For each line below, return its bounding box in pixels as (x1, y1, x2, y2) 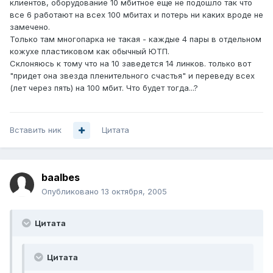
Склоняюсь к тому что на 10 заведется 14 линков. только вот (10, 58, 251, 69)
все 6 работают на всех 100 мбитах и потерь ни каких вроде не (10, 10, 263, 20)
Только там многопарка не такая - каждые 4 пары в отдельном (10, 34, 261, 44)
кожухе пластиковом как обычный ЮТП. (10, 46, 169, 57)
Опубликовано (41, 186, 101, 197)
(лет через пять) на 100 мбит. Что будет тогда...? (10, 83, 198, 93)
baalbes (41, 171, 80, 184)
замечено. (10, 22, 50, 32)
